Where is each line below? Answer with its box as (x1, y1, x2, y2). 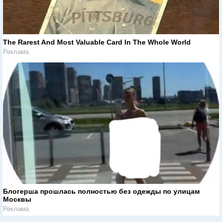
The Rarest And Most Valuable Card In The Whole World (3, 38, 191, 46)
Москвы (3, 195, 31, 204)
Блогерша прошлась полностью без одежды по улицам (3, 187, 200, 196)
